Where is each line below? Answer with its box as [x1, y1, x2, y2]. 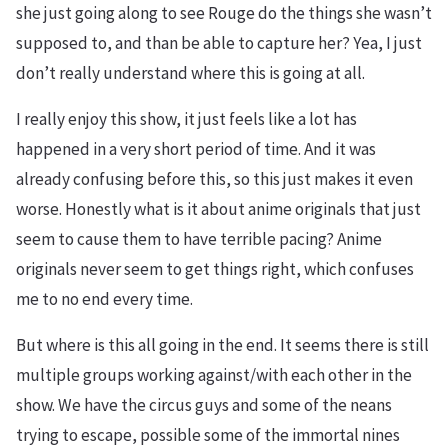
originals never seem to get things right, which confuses [16, 258, 414, 280]
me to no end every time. [16, 288, 193, 310]
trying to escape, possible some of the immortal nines [16, 424, 400, 446]
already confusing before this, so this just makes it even [16, 168, 413, 190]
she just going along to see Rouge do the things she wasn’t [16, 2, 432, 24]
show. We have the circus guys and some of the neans [16, 394, 392, 416]
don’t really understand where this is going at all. [16, 62, 365, 84]
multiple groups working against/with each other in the [16, 364, 412, 386]
